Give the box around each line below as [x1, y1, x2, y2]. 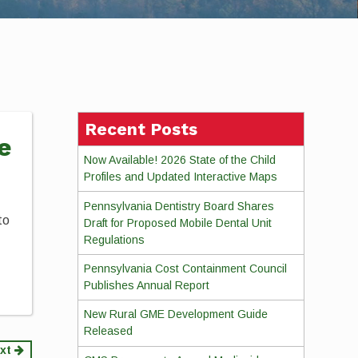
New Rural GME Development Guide [83, 308, 268, 321]
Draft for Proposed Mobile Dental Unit [83, 216, 272, 229]
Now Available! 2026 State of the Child [83, 153, 276, 167]
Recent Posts [84, 119, 197, 139]
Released [83, 324, 133, 338]
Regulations [83, 233, 145, 246]
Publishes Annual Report [83, 278, 209, 292]
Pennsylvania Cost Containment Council [83, 261, 287, 275]
